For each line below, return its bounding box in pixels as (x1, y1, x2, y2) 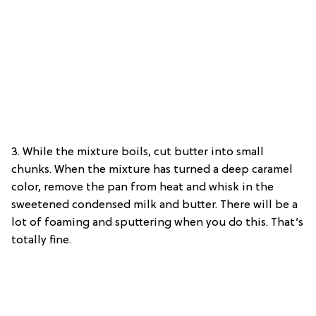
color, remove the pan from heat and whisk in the (11, 181, 274, 195)
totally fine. (11, 234, 71, 248)
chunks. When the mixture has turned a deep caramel (11, 164, 293, 177)
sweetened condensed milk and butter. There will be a (11, 199, 298, 212)
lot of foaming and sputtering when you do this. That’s (11, 217, 303, 230)
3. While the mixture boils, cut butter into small (11, 146, 264, 159)
